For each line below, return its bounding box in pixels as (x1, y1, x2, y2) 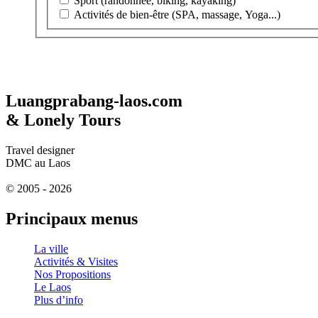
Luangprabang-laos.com (6, 91, 182, 110)
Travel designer (6, 143, 75, 156)
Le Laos (34, 280, 71, 293)
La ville (34, 242, 68, 255)
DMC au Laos (6, 156, 70, 169)
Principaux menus (6, 209, 138, 228)
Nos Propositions (34, 268, 111, 280)
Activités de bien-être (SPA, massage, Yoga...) (74, 8, 280, 21)
